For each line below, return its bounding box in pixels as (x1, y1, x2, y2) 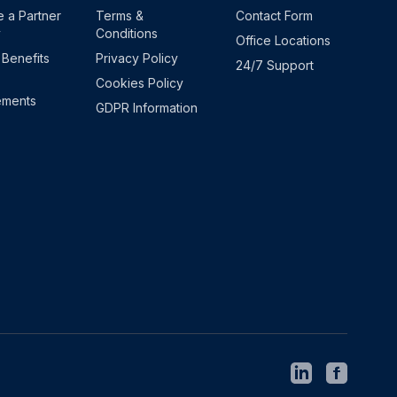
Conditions (96, 26, 158, 41)
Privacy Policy (96, 51, 178, 66)
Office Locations (236, 33, 331, 48)
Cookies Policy (96, 75, 183, 90)
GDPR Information (96, 100, 198, 115)
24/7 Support (236, 58, 314, 73)
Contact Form (236, 8, 313, 23)
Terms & (96, 8, 144, 23)
